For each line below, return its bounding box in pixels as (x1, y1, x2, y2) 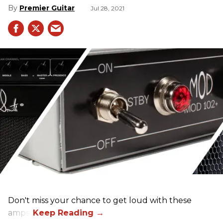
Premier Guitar (19, 3, 75, 13)
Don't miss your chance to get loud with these (8, 196, 192, 205)
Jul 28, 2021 (91, 4, 124, 12)
